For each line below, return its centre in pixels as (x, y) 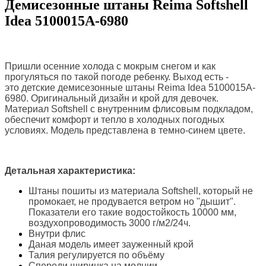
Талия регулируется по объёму (96, 255)
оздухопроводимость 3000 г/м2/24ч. (112, 223)
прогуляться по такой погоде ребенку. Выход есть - (117, 77)
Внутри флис (57, 233)
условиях (25, 130)
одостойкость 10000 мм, (183, 212)
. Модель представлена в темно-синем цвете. (145, 130)
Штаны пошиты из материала (95, 191)
